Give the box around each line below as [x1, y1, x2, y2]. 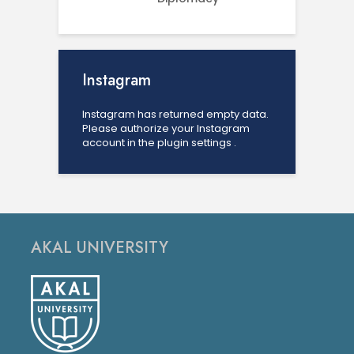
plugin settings [157, 135, 234, 150]
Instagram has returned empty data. [82, 107, 269, 122]
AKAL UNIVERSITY [31, 236, 168, 259]
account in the [82, 135, 157, 150]
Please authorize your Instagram [82, 121, 250, 136]
